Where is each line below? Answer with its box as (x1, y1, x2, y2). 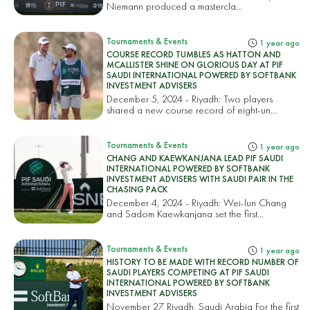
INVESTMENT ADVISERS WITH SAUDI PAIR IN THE (107, 173, 294, 185)
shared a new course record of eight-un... (107, 103, 277, 117)
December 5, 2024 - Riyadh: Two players (107, 92, 273, 106)
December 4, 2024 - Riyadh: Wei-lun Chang (107, 196, 287, 210)
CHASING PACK (107, 183, 168, 196)
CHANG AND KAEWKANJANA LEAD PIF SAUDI (107, 152, 284, 165)
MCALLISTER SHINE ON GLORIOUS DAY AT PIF (107, 59, 284, 71)
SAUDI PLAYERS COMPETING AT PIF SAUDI (107, 266, 270, 279)
